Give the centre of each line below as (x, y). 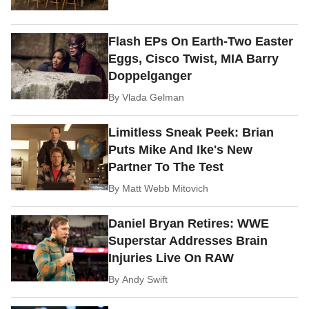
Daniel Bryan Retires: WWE (189, 223)
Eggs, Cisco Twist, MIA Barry (194, 58)
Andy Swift (145, 279)
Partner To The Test (166, 167)
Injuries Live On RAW (171, 258)
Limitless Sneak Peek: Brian (191, 132)
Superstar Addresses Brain (188, 240)
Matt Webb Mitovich (166, 188)
